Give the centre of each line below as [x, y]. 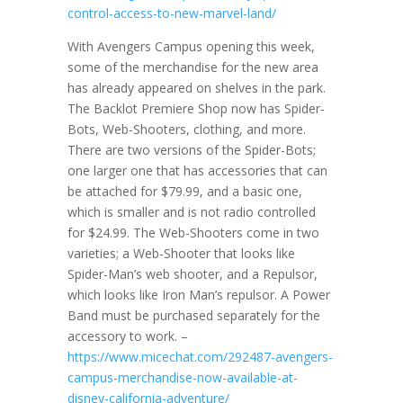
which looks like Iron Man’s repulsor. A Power [198, 295]
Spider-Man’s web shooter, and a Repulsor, [192, 274]
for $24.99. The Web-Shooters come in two [193, 233]
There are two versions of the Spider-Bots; [191, 150]
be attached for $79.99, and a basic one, [184, 191]
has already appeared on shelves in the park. [196, 88]
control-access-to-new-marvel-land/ [171, 13]
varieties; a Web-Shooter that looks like [181, 253]
